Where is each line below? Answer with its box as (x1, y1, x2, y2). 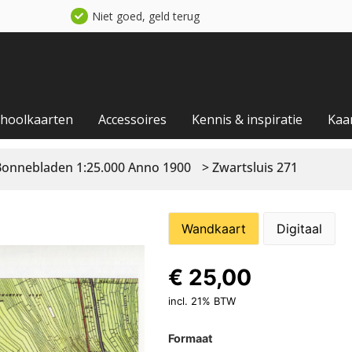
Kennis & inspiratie (192, 110, 302, 128)
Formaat (167, 331, 213, 345)
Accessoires (98, 110, 167, 128)
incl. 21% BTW (167, 294, 236, 307)
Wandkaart (181, 220, 246, 236)
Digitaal (276, 220, 322, 236)
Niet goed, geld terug (91, 9, 200, 24)
